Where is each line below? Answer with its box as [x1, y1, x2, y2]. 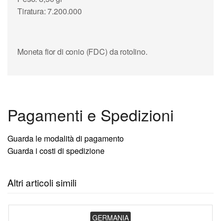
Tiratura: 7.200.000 [17, 5, 82, 17]
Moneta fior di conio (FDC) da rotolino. [17, 45, 147, 57]
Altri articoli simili [7, 175, 76, 189]
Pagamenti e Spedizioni [7, 103, 174, 126]
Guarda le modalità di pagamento [7, 132, 124, 144]
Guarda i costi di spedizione [7, 145, 105, 156]
